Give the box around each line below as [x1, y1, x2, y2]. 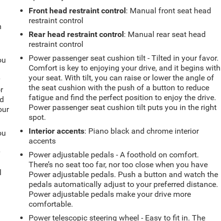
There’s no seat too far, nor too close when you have [29, 159, 208, 169]
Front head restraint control [29, 5, 126, 15]
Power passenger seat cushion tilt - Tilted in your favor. [29, 53, 219, 63]
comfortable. [29, 199, 74, 209]
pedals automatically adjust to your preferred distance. [29, 179, 219, 189]
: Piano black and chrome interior [84, 126, 199, 136]
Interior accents [29, 126, 85, 136]
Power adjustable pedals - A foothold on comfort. [29, 149, 199, 159]
